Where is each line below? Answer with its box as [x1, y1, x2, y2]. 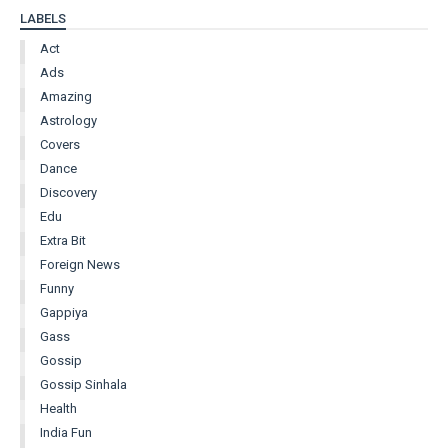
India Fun [40, 424, 92, 440]
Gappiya [40, 304, 88, 320]
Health [40, 400, 77, 416]
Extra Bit [40, 232, 86, 248]
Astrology [40, 112, 97, 128]
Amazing [40, 88, 92, 104]
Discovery [40, 184, 97, 200]
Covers [40, 136, 80, 152]
